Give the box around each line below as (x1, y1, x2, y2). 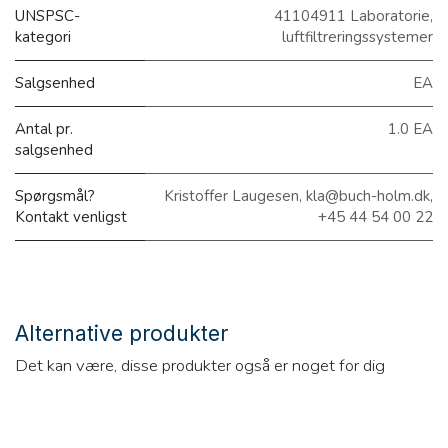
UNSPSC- (15, 5, 80, 26)
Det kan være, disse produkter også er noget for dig (15, 353, 385, 377)
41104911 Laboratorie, (274, 5, 433, 26)
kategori (15, 26, 71, 47)
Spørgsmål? (15, 185, 95, 206)
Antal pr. (15, 118, 73, 139)
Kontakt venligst (15, 206, 127, 227)
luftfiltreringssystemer (282, 26, 433, 47)
